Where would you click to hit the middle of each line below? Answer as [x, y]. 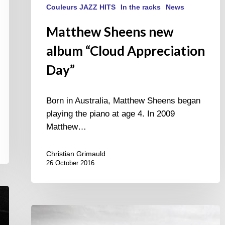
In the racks [141, 7]
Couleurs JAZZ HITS [81, 7]
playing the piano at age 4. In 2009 [110, 114]
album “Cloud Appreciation [126, 51]
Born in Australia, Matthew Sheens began [123, 101]
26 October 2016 [70, 163]
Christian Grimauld [76, 154]
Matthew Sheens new [110, 32]
